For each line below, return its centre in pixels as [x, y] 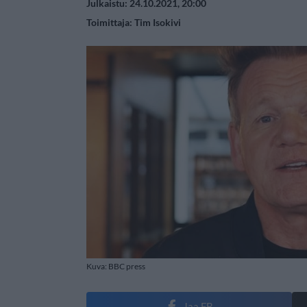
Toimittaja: [110, 22]
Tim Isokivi [158, 22]
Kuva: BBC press [116, 266]
